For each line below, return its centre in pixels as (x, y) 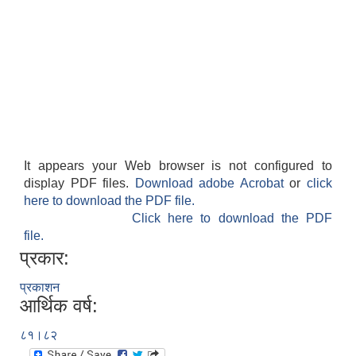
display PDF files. (79, 184)
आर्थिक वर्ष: (59, 306)
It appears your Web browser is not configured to (178, 166)
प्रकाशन (40, 288)
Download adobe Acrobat (212, 184)
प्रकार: (44, 258)
